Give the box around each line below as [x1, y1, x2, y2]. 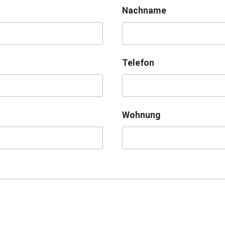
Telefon [122, 57, 154, 68]
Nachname [122, 5, 166, 16]
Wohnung [122, 109, 160, 120]
